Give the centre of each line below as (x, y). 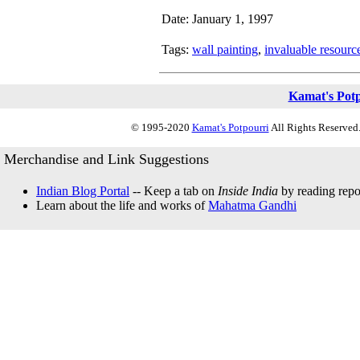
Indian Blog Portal (83, 191)
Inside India (248, 191)
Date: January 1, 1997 (217, 19)
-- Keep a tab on (174, 191)
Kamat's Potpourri (230, 127)
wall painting (225, 49)
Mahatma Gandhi (252, 205)
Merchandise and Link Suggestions (106, 159)
